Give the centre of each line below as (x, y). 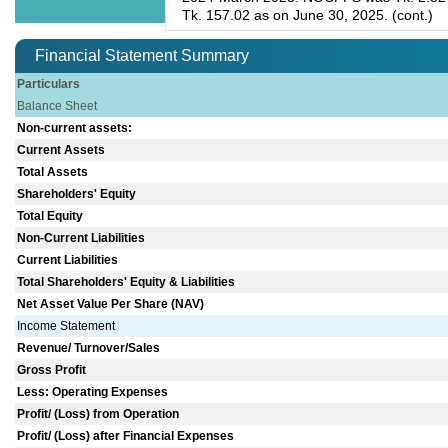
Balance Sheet (57, 106)
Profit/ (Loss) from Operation (98, 414)
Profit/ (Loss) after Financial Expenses (126, 436)
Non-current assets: (75, 128)
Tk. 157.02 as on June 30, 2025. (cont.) (307, 16)
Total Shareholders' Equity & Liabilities (126, 282)
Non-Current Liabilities (81, 238)
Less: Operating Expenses (93, 392)
